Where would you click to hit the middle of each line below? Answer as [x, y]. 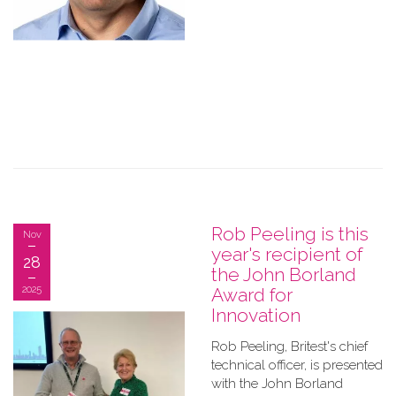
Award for [252, 295]
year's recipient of [287, 254]
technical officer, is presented [297, 365]
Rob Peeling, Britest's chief [289, 346]
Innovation [256, 315]
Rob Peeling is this [290, 234]
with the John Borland [277, 384]
